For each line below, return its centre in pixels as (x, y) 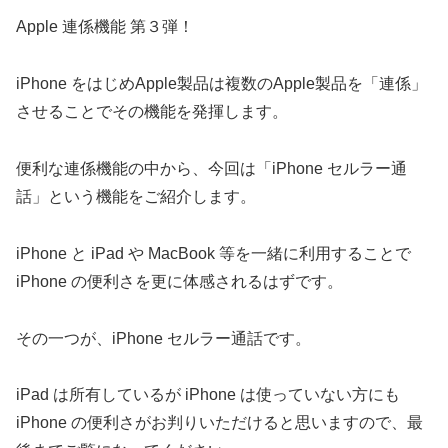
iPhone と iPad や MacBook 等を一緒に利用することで (213, 253)
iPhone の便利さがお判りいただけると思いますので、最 (219, 423)
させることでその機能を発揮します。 (152, 112)
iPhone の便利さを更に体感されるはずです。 (179, 281)
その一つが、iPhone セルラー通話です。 (163, 338)
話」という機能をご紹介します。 (136, 197)
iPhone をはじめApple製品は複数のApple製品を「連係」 (221, 84)
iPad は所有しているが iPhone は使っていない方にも (208, 395)
